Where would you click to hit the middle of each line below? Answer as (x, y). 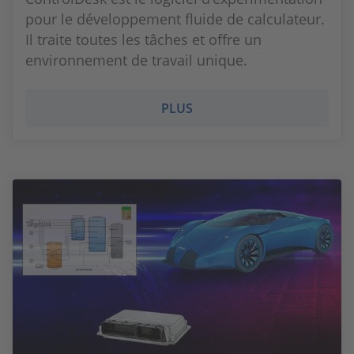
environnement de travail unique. (136, 60)
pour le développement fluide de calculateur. (175, 19)
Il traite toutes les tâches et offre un (143, 40)
